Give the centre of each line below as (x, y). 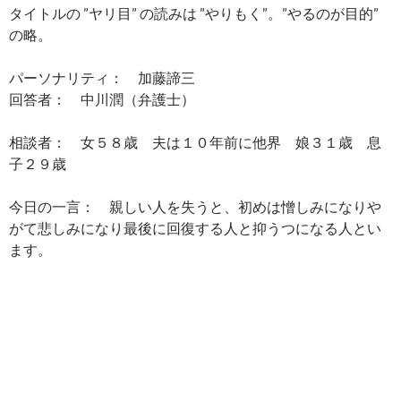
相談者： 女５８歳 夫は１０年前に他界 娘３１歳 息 (195, 142)
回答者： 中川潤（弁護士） (102, 99)
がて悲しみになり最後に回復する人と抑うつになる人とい (195, 228)
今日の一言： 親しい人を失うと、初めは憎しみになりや (195, 206)
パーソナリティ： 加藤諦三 (102, 77)
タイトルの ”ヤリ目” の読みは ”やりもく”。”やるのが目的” (194, 13)
